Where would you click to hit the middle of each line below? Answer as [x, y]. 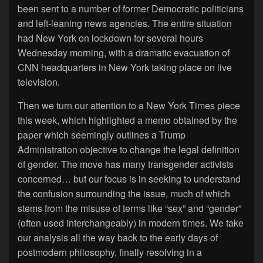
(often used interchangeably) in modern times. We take [131, 222]
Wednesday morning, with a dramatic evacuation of [124, 52]
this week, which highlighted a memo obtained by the [127, 120]
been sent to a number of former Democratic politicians [131, 8]
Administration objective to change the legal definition [129, 149]
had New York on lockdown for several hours [110, 38]
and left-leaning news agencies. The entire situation [125, 23]
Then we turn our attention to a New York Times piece [129, 105]
